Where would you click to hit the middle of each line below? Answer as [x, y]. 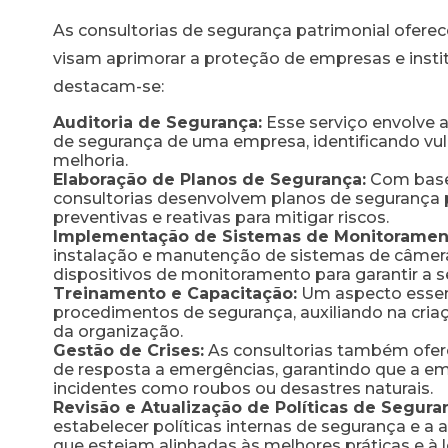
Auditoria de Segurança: [157, 122]
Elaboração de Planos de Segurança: [209, 179]
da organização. [118, 331]
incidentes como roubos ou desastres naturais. [243, 388]
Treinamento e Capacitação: [175, 293]
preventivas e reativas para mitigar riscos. [221, 217]
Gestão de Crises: [128, 350]
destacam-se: [108, 86]
